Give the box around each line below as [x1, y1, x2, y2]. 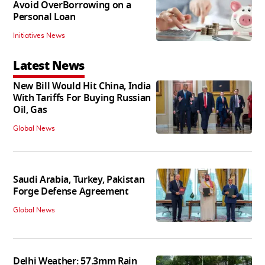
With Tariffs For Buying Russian [13, 91, 151, 105]
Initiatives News [13, 31, 65, 39]
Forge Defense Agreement [13, 184, 129, 199]
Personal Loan [13, 9, 76, 24]
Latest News [13, 56, 85, 75]
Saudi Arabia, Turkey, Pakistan [13, 172, 145, 187]
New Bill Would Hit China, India [13, 79, 151, 93]
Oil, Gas [13, 102, 47, 117]
